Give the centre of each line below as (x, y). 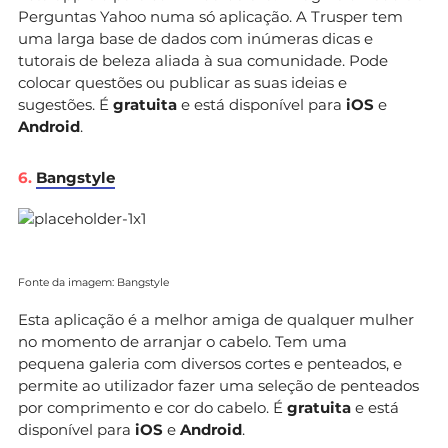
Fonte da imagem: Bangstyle (93, 282)
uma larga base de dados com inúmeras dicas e (195, 38)
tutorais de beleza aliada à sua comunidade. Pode (203, 60)
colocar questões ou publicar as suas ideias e (182, 82)
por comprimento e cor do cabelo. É (152, 407)
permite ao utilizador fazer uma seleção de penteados (218, 385)
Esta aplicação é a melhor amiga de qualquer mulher (216, 319)
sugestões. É (65, 104)
